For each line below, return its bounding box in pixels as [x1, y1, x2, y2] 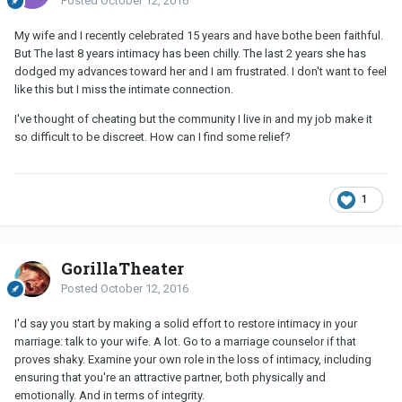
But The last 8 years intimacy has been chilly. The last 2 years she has [14, 47, 366, 61]
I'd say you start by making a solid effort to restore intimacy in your [14, 317, 357, 331]
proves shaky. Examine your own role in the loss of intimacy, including [14, 353, 371, 367]
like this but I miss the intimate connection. [14, 83, 233, 97]
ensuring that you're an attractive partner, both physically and [14, 371, 326, 385]
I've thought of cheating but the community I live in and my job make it [14, 112, 372, 127]
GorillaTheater [61, 258, 184, 280]
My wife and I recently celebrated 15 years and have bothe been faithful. [14, 29, 383, 43]
